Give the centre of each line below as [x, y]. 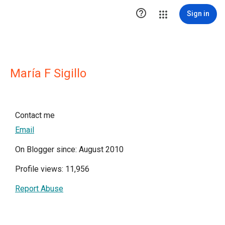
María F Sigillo [48, 73]
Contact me [35, 115]
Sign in [198, 14]
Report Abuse [39, 189]
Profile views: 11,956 [52, 169]
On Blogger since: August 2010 [69, 149]
